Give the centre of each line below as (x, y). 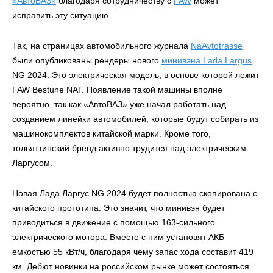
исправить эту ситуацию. (62, 15)
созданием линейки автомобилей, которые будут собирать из (135, 119)
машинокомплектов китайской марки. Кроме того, (112, 133)
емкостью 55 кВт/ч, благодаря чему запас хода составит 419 (133, 252)
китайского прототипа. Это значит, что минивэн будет (119, 208)
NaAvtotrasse (217, 46)
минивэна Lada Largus (207, 60)
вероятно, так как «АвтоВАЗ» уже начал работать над (119, 104)
